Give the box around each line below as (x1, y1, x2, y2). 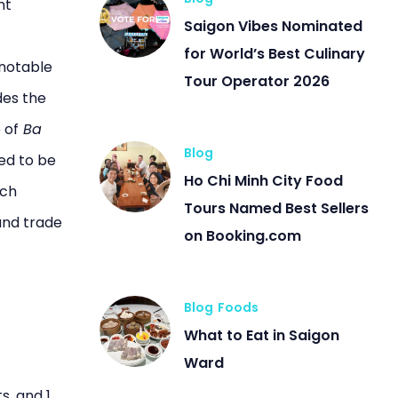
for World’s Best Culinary (184, 44, 365, 64)
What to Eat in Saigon (184, 325, 339, 346)
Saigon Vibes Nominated (184, 16, 362, 36)
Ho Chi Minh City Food (184, 171, 343, 191)
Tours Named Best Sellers (184, 198, 369, 219)
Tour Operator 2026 (184, 71, 330, 92)
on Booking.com (184, 226, 301, 246)
